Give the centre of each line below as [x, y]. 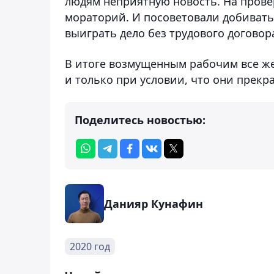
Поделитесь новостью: [140, 120]
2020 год [90, 246]
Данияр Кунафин [154, 203]
